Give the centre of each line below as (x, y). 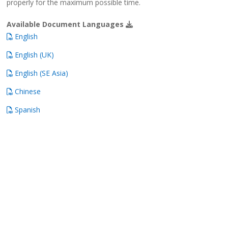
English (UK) (34, 55)
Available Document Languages (66, 24)
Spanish (27, 110)
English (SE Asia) (41, 73)
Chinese (27, 91)
